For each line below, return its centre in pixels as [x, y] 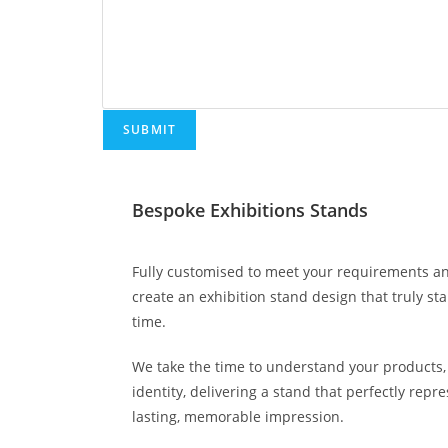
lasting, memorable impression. [238, 416]
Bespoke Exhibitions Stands [250, 210]
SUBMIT [150, 129]
